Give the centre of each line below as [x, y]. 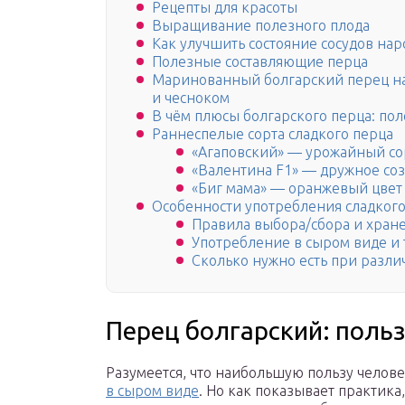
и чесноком [191, 98]
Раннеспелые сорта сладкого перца [273, 134]
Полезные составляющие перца [260, 62]
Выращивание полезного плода [261, 26]
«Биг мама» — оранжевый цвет [297, 188]
